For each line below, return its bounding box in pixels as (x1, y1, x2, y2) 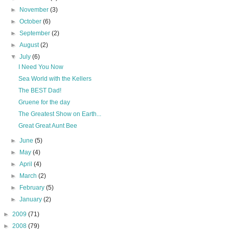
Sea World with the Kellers (18, 75, 91, 82)
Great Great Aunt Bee (18, 122, 77, 129)
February (19, 184, 47, 191)
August (19, 41, 41, 49)
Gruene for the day (18, 99, 70, 106)
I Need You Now (18, 63, 63, 71)
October (19, 18, 43, 25)
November (19, 6, 51, 13)
